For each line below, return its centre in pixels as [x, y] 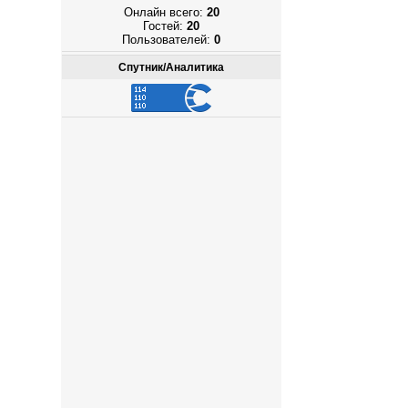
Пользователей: [168, 40]
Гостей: [165, 26]
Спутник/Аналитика [172, 67]
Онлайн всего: [165, 13]
